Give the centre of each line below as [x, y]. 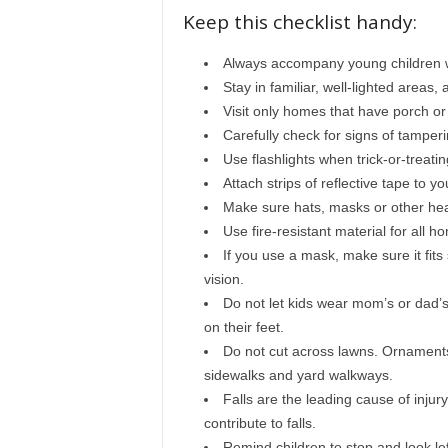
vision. [223, 279]
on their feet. [243, 327]
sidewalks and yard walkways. [298, 375]
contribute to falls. [259, 423]
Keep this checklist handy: [299, 22]
